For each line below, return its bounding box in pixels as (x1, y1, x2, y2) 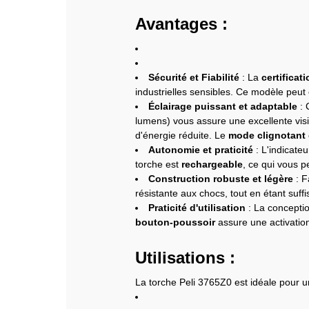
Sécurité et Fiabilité (148, 71, 239, 83)
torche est (135, 158, 181, 170)
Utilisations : (135, 248, 235, 268)
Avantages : (135, 14, 228, 33)
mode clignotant (228, 129, 306, 141)
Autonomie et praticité (148, 143, 253, 155)
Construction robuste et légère (148, 172, 293, 184)
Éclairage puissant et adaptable (148, 100, 297, 112)
